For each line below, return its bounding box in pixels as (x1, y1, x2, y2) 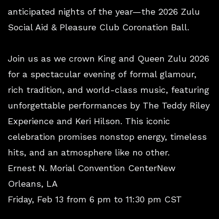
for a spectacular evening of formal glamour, (8, 69, 197, 79)
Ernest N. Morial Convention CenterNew (8, 163, 175, 173)
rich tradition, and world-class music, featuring (8, 85, 209, 95)
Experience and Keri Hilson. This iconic (8, 116, 170, 126)
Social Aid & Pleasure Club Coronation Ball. (8, 22, 189, 32)
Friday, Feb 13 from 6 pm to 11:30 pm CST (8, 194, 182, 204)
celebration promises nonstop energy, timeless (8, 131, 207, 142)
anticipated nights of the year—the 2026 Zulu (8, 6, 200, 17)
